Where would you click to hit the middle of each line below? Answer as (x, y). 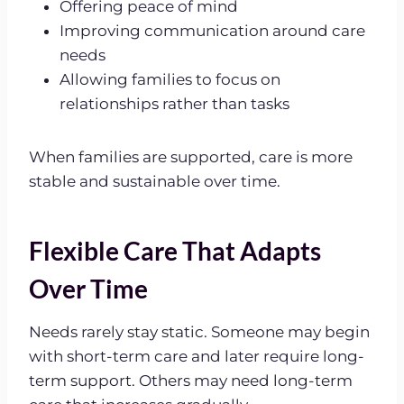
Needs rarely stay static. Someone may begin (199, 331)
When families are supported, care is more (191, 156)
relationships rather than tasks (174, 103)
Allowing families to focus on (170, 79)
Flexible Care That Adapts (175, 250)
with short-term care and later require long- (197, 356)
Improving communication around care (212, 30)
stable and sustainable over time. (155, 181)
